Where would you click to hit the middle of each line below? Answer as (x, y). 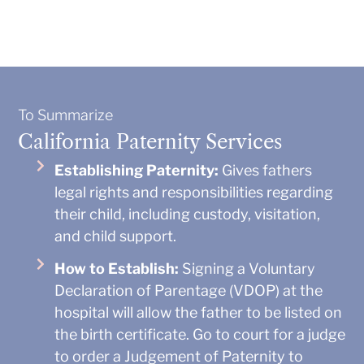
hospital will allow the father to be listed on (199, 312)
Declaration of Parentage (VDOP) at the (189, 290)
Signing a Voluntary (247, 268)
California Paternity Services (150, 141)
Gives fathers (266, 170)
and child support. (116, 236)
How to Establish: (117, 268)
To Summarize (66, 115)
